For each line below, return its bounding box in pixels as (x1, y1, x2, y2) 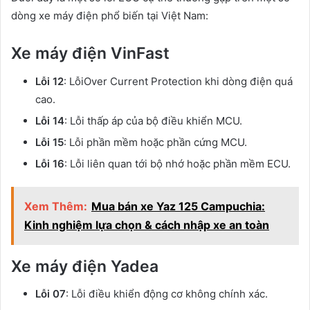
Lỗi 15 (35, 135, 64, 149)
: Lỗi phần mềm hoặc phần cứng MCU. (64, 135, 247, 149)
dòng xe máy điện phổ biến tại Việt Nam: (11, 9, 208, 23)
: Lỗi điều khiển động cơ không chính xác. (66, 287, 268, 301)
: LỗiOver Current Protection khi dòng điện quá (64, 74, 293, 88)
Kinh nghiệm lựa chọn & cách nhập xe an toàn (24, 217, 269, 232)
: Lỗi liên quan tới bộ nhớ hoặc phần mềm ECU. (64, 156, 291, 170)
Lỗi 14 (35, 113, 64, 127)
